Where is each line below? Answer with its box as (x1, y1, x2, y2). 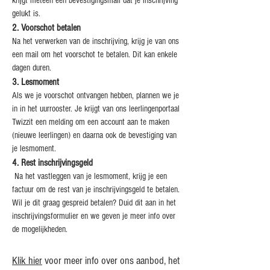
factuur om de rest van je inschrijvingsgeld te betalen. (12, 184, 180, 195)
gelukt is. (12, 8, 40, 19)
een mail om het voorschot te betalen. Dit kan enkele (12, 49, 177, 60)
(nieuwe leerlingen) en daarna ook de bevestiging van (12, 130, 177, 140)
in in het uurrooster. (12, 104, 75, 114)
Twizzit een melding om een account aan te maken (12, 117, 169, 127)
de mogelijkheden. (12, 224, 67, 234)
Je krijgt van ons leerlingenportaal (75, 104, 180, 114)
